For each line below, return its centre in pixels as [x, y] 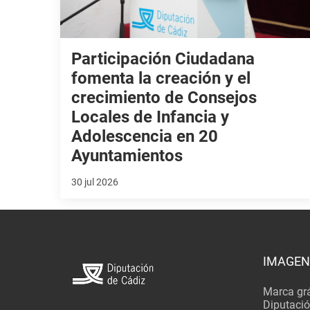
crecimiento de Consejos [164, 97]
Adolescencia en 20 [145, 136]
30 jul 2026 [95, 182]
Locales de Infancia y [151, 117]
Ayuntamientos [127, 155]
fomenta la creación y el [161, 78]
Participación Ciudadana [163, 58]
